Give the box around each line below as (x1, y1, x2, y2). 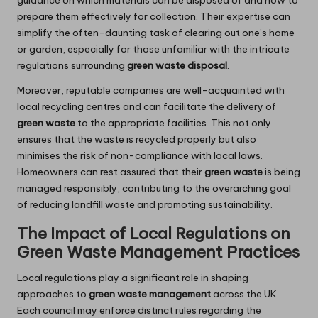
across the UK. (211, 287, 279, 301)
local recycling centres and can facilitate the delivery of (17, 100, 276, 114)
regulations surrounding (17, 59, 127, 72)
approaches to (17, 287, 89, 301)
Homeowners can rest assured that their (17, 165, 204, 179)
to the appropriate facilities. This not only (75, 116, 271, 130)
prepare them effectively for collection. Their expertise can (17, 10, 290, 23)
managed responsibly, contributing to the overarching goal (17, 182, 291, 195)
